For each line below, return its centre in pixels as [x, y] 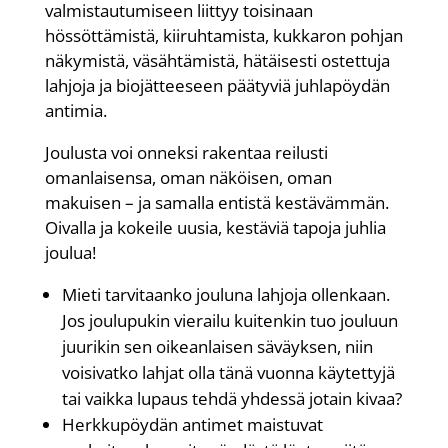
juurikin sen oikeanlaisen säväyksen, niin [217, 346]
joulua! [70, 252]
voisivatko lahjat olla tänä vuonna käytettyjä [228, 372]
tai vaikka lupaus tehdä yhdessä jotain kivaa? [231, 398]
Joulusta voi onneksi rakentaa [159, 152]
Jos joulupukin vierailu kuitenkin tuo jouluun [229, 320]
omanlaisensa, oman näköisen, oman [188, 177]
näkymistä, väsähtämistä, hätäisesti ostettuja [217, 60]
